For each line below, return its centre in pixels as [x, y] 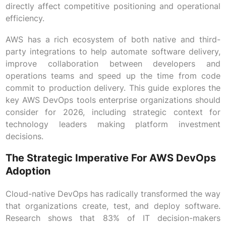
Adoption [28, 171]
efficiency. [25, 18]
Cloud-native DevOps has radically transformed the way [113, 194]
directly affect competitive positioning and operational [113, 6]
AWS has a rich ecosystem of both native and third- [113, 40]
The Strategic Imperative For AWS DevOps [110, 158]
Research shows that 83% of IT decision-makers [113, 218]
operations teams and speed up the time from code [113, 76]
